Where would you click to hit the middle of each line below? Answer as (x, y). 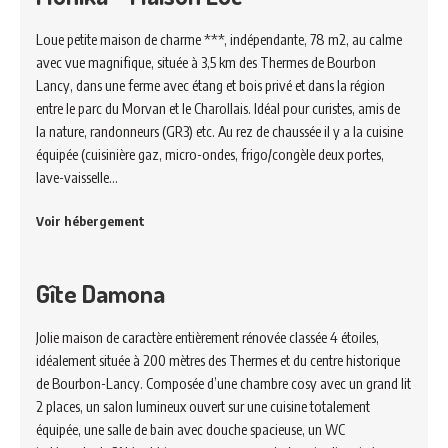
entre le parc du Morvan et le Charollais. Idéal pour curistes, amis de (218, 108)
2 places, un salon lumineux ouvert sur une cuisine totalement (203, 406)
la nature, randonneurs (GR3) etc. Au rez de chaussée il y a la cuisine (219, 131)
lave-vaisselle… (77, 177)
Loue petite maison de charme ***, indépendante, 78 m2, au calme (219, 39)
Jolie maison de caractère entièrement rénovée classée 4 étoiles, (207, 337)
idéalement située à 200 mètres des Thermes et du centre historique (218, 360)
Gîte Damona (100, 293)
